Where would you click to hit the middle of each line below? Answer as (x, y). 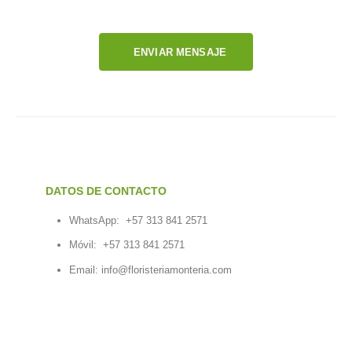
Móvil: (86, 245)
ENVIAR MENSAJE (180, 52)
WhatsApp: (97, 221)
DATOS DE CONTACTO (106, 191)
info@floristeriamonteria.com (166, 269)
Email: (85, 269)
